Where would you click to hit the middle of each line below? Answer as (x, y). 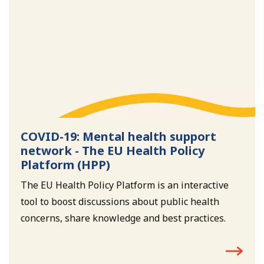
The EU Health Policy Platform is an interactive (125, 185)
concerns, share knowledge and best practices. (123, 218)
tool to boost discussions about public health (120, 201)
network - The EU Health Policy (113, 150)
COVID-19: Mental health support (118, 136)
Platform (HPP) (65, 164)
